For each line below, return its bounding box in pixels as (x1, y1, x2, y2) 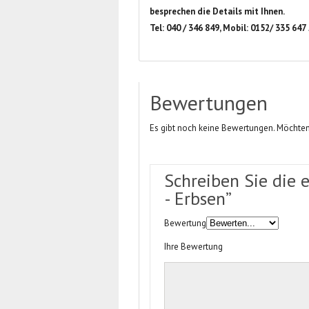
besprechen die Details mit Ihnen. (150, 6, 287, 17)
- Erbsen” (164, 187, 232, 210)
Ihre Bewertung (164, 241, 223, 252)
